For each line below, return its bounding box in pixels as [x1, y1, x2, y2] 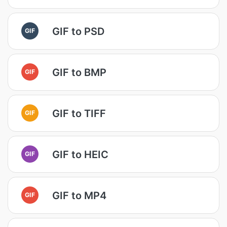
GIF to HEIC [52, 148, 108, 161]
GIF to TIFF [52, 107, 106, 120]
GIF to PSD [52, 25, 104, 37]
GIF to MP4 [52, 189, 106, 202]
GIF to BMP [52, 66, 106, 79]
